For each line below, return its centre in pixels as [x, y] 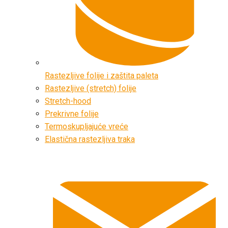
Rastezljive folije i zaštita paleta [102, 76]
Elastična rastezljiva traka [90, 139]
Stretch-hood [68, 101]
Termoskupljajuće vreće [87, 127]
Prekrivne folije [72, 114]
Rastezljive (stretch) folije [91, 89]
